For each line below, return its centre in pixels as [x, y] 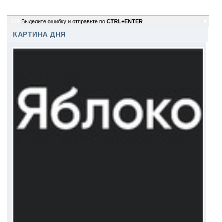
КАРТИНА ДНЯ [39, 34]
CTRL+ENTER [125, 21]
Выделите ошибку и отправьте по [64, 21]
